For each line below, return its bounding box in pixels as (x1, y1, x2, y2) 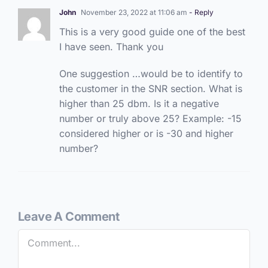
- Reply (187, 7, 214, 17)
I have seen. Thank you (59, 40, 163, 53)
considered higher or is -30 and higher (59, 127, 233, 139)
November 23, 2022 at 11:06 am (78, 7, 187, 17)
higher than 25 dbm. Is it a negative (59, 97, 219, 109)
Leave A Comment (17, 209, 119, 224)
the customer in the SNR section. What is (59, 82, 242, 95)
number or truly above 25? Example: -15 (59, 112, 242, 124)
